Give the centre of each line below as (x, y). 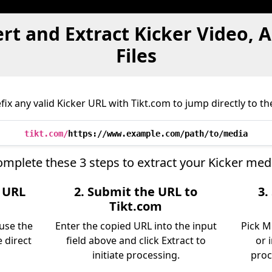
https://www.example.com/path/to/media (158, 134)
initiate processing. (136, 255)
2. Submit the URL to (136, 192)
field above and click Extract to (136, 240)
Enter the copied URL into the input (136, 226)
